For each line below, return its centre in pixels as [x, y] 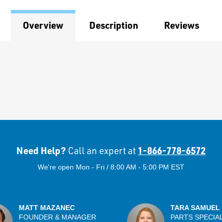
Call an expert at [102, 151]
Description [114, 25]
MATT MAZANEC [47, 207]
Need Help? [42, 150]
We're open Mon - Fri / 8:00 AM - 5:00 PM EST [111, 167]
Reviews [182, 25]
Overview [43, 25]
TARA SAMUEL [195, 207]
